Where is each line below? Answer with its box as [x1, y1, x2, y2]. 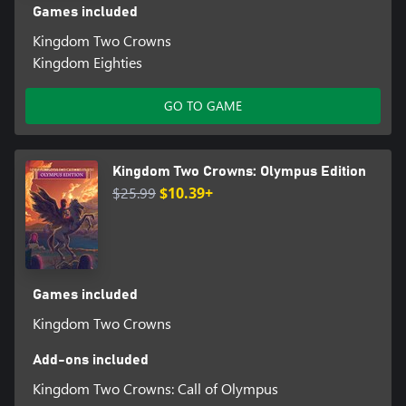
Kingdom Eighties [32, 52, 142, 72]
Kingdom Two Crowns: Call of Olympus [32, 378, 278, 398]
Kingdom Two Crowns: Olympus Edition [112, 163, 366, 179]
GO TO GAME [164, 96, 242, 114]
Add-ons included [32, 352, 149, 367]
